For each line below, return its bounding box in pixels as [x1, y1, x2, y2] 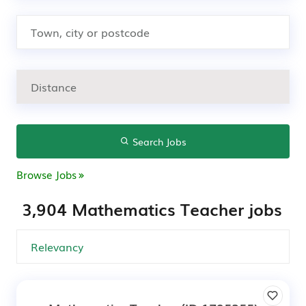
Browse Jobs [16, 167, 76, 182]
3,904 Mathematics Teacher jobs [22, 197, 282, 221]
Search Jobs [129, 135, 186, 148]
